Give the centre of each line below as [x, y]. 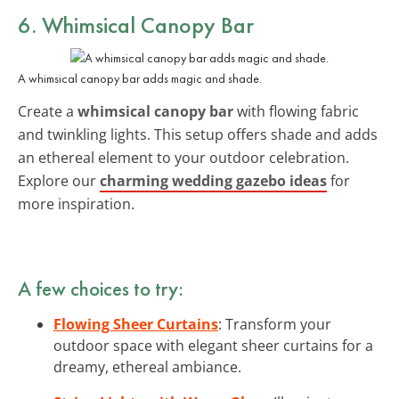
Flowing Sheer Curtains [136, 324]
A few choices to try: [101, 288]
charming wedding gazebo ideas [213, 180]
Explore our [59, 180]
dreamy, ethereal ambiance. [147, 366]
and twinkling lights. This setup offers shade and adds [198, 134]
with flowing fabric [296, 111]
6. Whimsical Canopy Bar [136, 24]
